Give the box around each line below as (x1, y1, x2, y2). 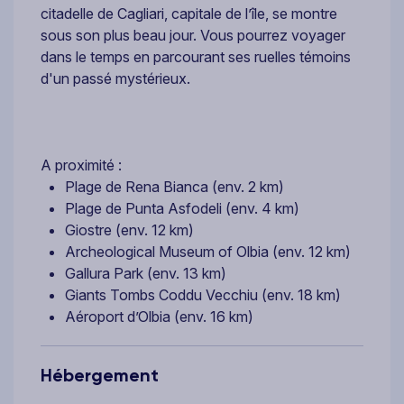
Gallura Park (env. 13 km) (65, 263, 226, 282)
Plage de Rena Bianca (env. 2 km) (65, 177, 284, 196)
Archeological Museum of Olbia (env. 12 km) (65, 242, 351, 261)
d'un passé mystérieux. (41, 69, 190, 87)
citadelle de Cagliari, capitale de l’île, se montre (41, 4, 337, 23)
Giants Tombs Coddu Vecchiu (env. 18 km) (65, 285, 341, 304)
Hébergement (41, 363, 159, 386)
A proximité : (41, 155, 122, 174)
